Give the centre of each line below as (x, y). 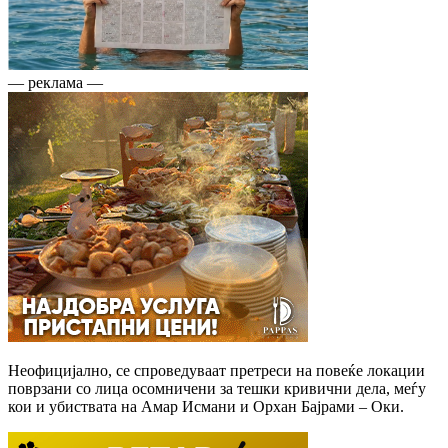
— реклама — (55, 82)
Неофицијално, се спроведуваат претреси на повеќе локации (216, 370)
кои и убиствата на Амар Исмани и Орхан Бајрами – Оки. (206, 406)
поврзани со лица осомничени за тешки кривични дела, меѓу (217, 388)
